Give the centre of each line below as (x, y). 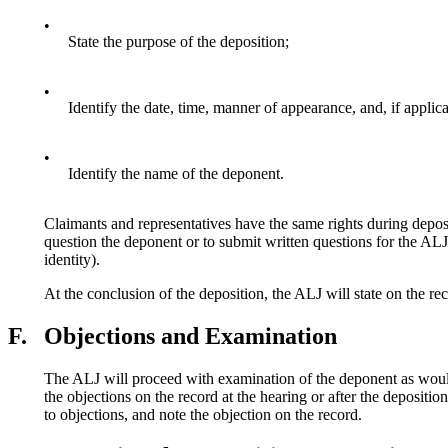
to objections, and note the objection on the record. (203, 414)
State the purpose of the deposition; (178, 41)
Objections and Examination (190, 335)
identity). (72, 259)
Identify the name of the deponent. (176, 173)
